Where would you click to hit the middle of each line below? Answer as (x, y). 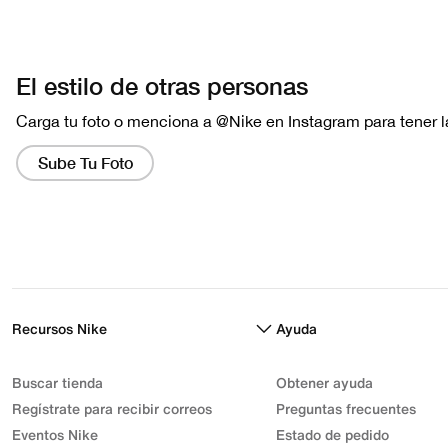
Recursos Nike (59, 328)
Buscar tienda (57, 382)
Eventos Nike (55, 434)
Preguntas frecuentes (346, 408)
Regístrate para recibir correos (112, 408)
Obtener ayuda (324, 382)
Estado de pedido (332, 434)
